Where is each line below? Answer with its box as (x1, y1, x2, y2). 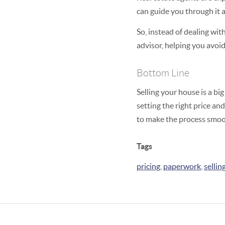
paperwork (163, 162, 201, 171)
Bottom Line (137, 67, 189, 79)
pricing (137, 162, 160, 171)
